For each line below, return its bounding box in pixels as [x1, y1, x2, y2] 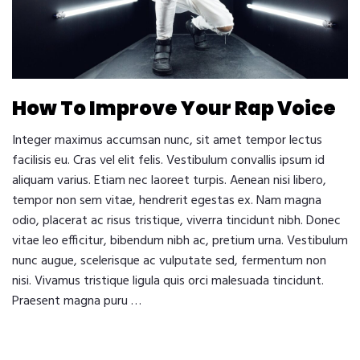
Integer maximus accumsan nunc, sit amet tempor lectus [12, 129, 322, 151]
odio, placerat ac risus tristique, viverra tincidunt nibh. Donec [12, 210, 341, 231]
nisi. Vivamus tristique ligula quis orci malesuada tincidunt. [12, 270, 324, 292]
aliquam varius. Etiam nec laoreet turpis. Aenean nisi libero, [12, 170, 326, 191]
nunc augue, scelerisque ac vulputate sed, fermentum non [12, 250, 326, 272]
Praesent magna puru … [12, 290, 141, 312]
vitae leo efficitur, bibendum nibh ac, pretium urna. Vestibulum [12, 230, 348, 252]
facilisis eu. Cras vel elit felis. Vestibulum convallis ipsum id [12, 149, 325, 171]
